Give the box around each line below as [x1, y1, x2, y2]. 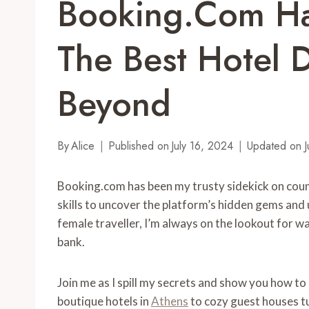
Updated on [247, 138, 302, 154]
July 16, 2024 [171, 138, 234, 154]
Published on [108, 138, 170, 154]
